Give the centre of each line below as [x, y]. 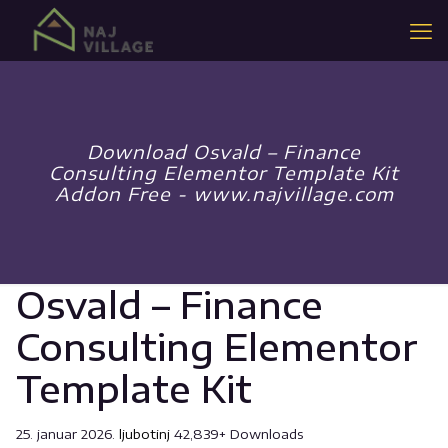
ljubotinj [146, 434]
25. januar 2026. [67, 434]
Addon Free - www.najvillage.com [224, 193]
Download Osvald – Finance [224, 151]
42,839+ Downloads [239, 434]
